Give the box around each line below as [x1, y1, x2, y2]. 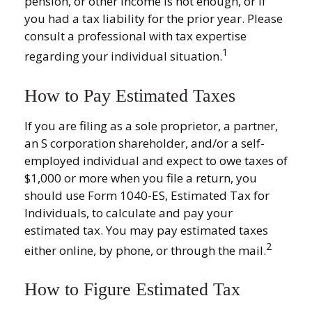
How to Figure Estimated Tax [24, 279, 240, 300]
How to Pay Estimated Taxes [24, 85, 235, 106]
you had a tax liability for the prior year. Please [24, 10, 283, 26]
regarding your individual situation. [24, 47, 222, 64]
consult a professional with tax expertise [24, 28, 247, 44]
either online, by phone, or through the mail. [24, 242, 266, 258]
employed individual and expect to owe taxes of [24, 152, 288, 169]
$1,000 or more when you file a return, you [24, 169, 257, 186]
